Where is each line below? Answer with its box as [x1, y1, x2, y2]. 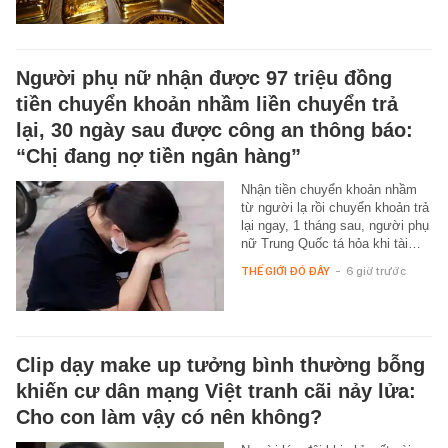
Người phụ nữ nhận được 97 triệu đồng [16, 66, 392, 89]
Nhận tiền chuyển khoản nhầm [240, 181, 417, 197]
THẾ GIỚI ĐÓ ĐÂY [240, 263, 330, 278]
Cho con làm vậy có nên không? [16, 405, 322, 428]
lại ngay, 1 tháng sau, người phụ [240, 217, 429, 233]
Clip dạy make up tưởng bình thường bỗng [16, 353, 425, 376]
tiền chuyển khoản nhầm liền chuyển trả [16, 92, 398, 115]
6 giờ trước [345, 263, 406, 278]
